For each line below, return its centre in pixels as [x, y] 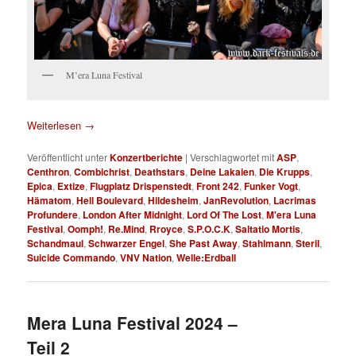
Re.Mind [127, 228]
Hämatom [50, 200]
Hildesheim [174, 200]
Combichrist [102, 171]
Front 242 [218, 186]
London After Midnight [133, 214]
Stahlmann [267, 243]
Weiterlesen [56, 125]
